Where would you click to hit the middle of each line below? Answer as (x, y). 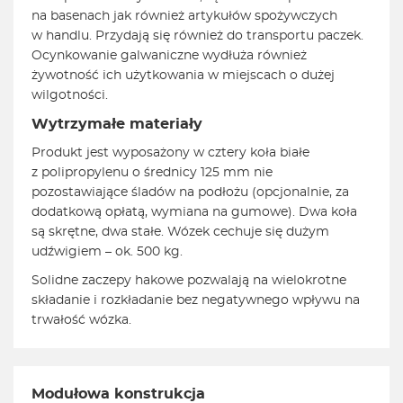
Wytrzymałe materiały (117, 125)
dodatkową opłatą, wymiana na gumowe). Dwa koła (194, 213)
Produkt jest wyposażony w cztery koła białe (170, 153)
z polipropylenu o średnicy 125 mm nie (152, 173)
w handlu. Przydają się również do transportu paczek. (197, 36)
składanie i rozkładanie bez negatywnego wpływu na (196, 301)
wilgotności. (70, 96)
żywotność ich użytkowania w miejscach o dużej (183, 76)
